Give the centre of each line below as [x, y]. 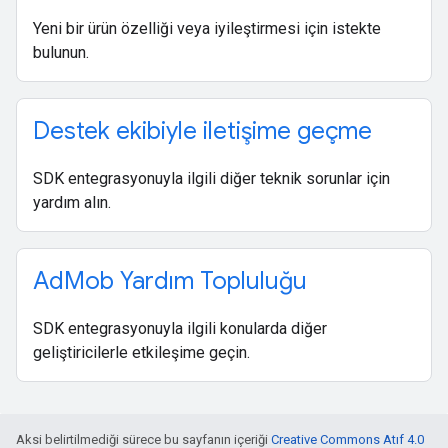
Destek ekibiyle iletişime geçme [202, 131]
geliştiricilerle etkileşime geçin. [141, 352]
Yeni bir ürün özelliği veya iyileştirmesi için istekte [207, 28]
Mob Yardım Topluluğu [185, 281]
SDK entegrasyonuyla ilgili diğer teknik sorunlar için [211, 178]
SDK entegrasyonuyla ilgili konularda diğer [180, 328]
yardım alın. [72, 202]
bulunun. [61, 52]
